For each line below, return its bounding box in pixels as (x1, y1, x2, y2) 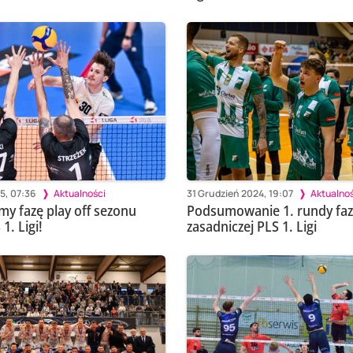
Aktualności (53, 186, 106, 200)
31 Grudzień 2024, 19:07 (186, 186, 293, 200)
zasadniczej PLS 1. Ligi (186, 217, 317, 236)
